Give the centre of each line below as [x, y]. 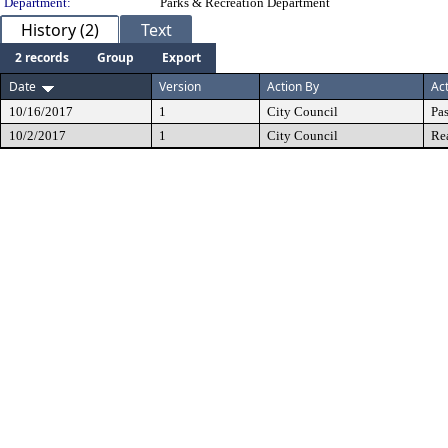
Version [180, 86]
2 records [42, 57]
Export [181, 57]
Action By [293, 86]
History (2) [60, 30]
